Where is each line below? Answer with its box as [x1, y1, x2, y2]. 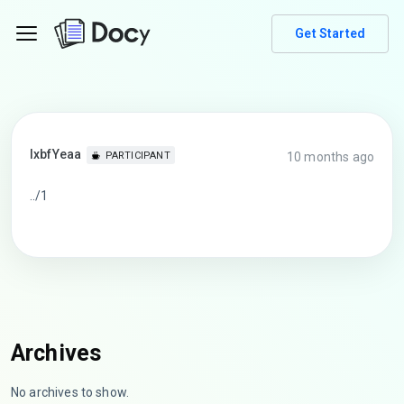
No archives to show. [11, 384, 129, 399]
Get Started [295, 25, 365, 41]
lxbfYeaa [30, 147, 82, 161]
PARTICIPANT [105, 150, 170, 162]
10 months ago [287, 150, 374, 164]
